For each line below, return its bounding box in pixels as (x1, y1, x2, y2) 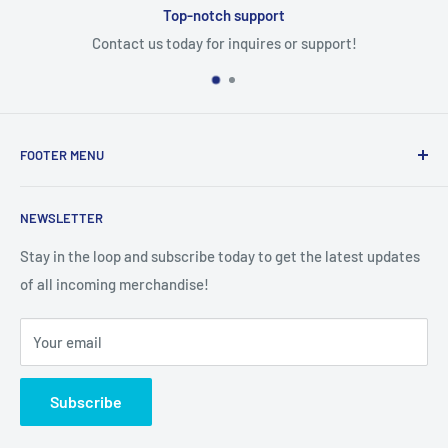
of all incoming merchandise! (20, 275, 209, 294)
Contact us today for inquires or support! (91, 33, 357, 52)
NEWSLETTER (20, 209, 103, 226)
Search (20, 183, 67, 202)
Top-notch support (163, 5, 285, 24)
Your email (33, 333, 102, 352)
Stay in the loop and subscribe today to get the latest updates (20, 247, 420, 266)
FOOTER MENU (20, 146, 104, 163)
